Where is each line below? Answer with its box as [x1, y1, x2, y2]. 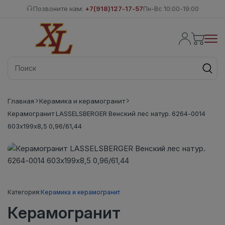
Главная [8, 96, 34, 105]
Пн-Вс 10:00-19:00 [143, 5, 199, 13]
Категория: [8, 188, 41, 196]
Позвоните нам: [33, 5, 85, 13]
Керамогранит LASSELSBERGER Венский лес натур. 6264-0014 [8, 109, 205, 118]
